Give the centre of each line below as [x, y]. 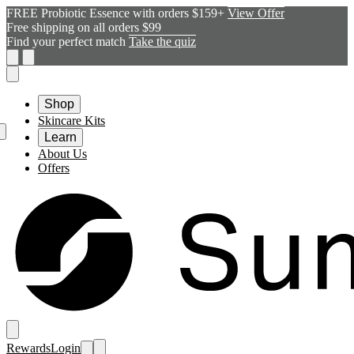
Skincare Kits [72, 121]
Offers [54, 168]
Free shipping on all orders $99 [84, 27]
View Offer [256, 13]
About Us [62, 154]
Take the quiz [162, 41]
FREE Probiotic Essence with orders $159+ [117, 13]
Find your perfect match [68, 41]
